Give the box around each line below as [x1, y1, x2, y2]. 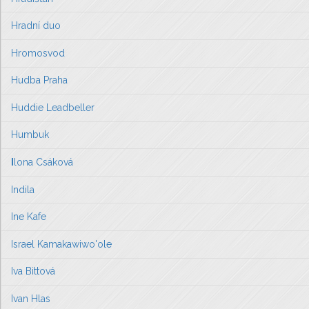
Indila [11, 183, 34, 195]
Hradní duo [11, 20, 61, 32]
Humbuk [11, 129, 49, 141]
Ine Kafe [11, 211, 46, 223]
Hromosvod [11, 47, 65, 59]
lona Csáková [14, 157, 73, 168]
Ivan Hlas [11, 293, 50, 305]
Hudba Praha [11, 74, 68, 86]
